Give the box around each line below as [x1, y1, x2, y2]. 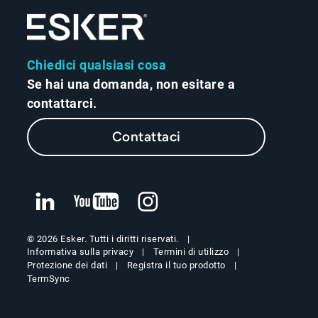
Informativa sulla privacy [26, 246, 134, 257]
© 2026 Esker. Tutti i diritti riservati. [26, 233, 179, 244]
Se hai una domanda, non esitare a [26, 76, 236, 92]
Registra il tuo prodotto [126, 259, 226, 270]
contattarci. [26, 95, 97, 111]
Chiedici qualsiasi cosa [26, 57, 167, 72]
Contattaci [111, 128, 181, 145]
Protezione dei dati [26, 259, 108, 270]
